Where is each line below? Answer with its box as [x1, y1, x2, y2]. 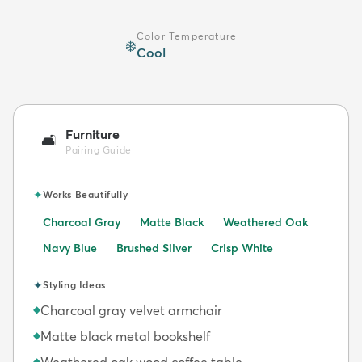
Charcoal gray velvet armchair [40, 301, 222, 318]
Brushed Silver [116, 240, 192, 255]
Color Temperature [136, 29, 238, 42]
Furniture [65, 125, 120, 142]
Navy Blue [43, 240, 97, 255]
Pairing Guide [65, 143, 132, 156]
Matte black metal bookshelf [40, 327, 210, 344]
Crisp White [211, 240, 273, 255]
